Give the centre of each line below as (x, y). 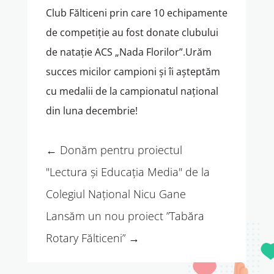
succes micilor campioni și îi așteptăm (133, 72)
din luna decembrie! (91, 111)
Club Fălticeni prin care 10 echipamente (136, 13)
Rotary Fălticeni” (85, 238)
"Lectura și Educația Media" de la (128, 172)
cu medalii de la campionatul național (132, 91)
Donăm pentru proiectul (121, 150)
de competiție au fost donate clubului (132, 33)
